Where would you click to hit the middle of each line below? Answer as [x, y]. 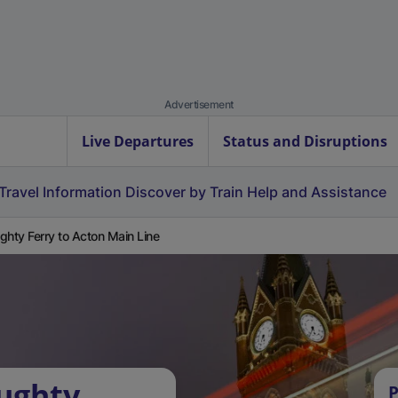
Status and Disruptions [305, 141]
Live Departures [138, 141]
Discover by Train [184, 192]
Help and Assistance [317, 192]
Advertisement [199, 104]
